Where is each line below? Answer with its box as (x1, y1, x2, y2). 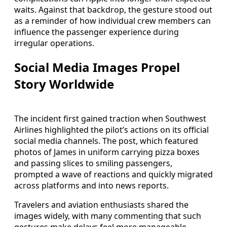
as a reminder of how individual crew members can (14, 15, 211, 26)
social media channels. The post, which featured (14, 135, 198, 146)
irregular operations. (14, 37, 94, 49)
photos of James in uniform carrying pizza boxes (14, 146, 200, 158)
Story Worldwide (14, 75, 114, 92)
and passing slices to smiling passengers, (14, 157, 172, 169)
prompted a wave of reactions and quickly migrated (14, 168, 213, 180)
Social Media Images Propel (14, 58, 180, 75)
